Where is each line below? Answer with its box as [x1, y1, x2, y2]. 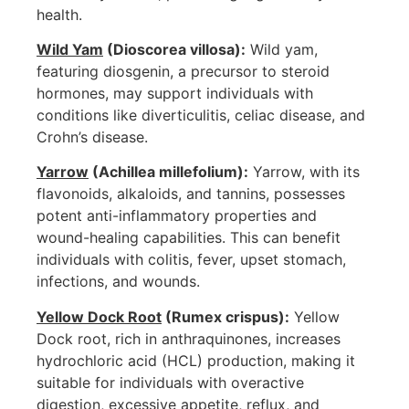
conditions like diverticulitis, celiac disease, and [37, 106, 365, 124]
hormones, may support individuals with [37, 84, 313, 102]
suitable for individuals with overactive [37, 372, 304, 392]
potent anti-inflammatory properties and [37, 206, 317, 225]
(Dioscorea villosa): [103, 40, 246, 58]
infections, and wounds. [37, 272, 200, 291]
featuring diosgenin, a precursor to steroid [37, 62, 330, 80]
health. [37, 5, 82, 24]
